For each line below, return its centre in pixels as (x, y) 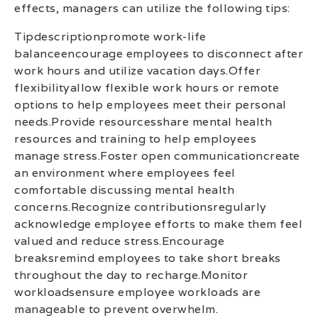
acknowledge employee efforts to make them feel (158, 224)
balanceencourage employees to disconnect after (159, 54)
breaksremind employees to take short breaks (148, 258)
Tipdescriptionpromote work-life (110, 37)
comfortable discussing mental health (124, 190)
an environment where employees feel (125, 173)
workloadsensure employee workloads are (137, 292)
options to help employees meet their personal (150, 105)
